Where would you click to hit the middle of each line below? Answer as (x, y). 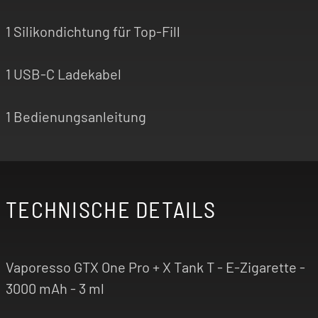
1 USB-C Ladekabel (64, 73)
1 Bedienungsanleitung (76, 116)
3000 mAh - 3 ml (55, 288)
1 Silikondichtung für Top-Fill (93, 31)
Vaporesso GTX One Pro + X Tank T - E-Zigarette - (155, 267)
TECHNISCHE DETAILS (111, 208)
